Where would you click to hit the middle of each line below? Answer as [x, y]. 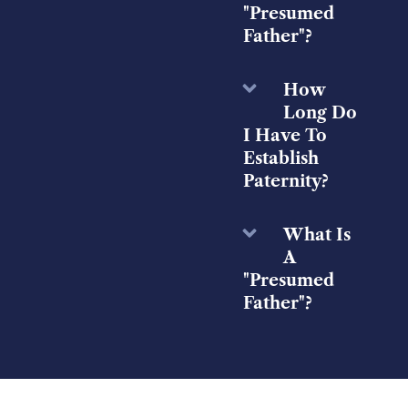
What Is [316, 235]
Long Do [320, 113]
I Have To [285, 136]
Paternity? [286, 182]
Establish [280, 159]
